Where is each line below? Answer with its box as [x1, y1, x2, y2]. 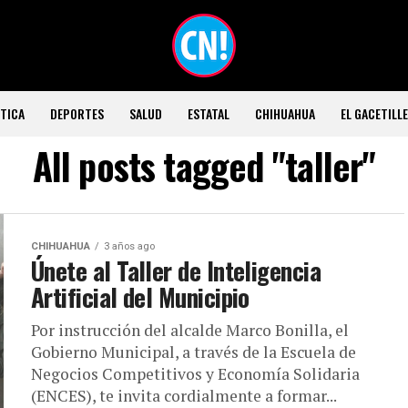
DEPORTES [49, 104, 104, 123]
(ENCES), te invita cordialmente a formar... [31, 385, 337, 406]
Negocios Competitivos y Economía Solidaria [31, 363, 360, 384]
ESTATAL [187, 104, 229, 123]
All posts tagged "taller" [32, 138, 376, 193]
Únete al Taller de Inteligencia [31, 252, 321, 289]
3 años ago [104, 240, 155, 252]
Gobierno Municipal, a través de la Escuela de [31, 342, 356, 362]
